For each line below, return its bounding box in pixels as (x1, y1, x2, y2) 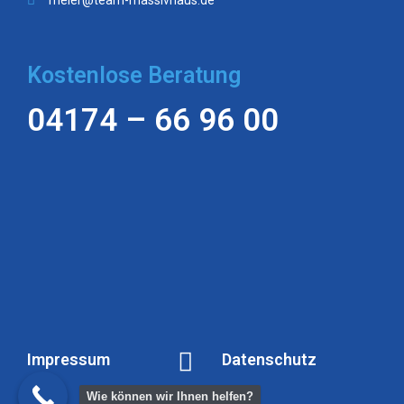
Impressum (27, 350, 110, 370)
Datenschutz (222, 350, 317, 370)
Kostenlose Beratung (27, 62, 241, 89)
